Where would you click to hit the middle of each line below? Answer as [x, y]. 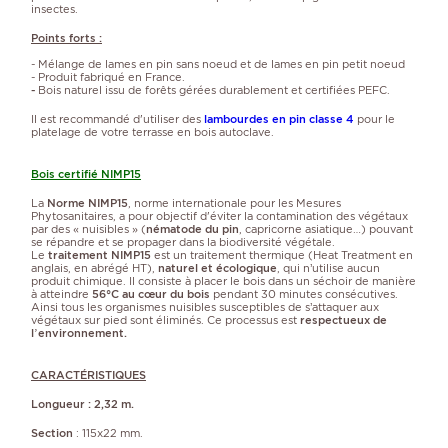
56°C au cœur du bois [151, 293]
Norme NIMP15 [87, 202]
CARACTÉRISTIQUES [88, 374]
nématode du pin [192, 228]
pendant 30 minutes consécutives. [304, 293]
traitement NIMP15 [99, 254]
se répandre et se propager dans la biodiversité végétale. [183, 241]
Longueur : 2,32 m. [82, 403]
